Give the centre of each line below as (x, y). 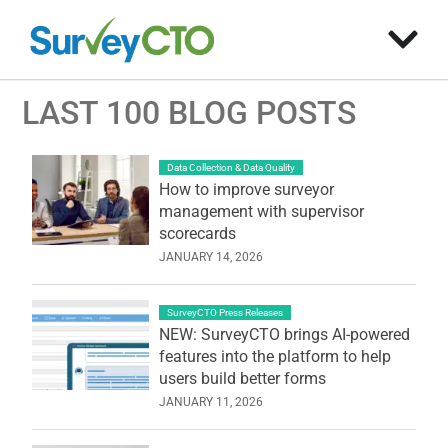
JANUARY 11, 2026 (210, 401)
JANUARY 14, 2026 (210, 256)
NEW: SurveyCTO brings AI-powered (284, 334)
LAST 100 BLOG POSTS (189, 112)
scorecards (197, 233)
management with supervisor (261, 211)
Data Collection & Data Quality (230, 167)
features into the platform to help (274, 356)
